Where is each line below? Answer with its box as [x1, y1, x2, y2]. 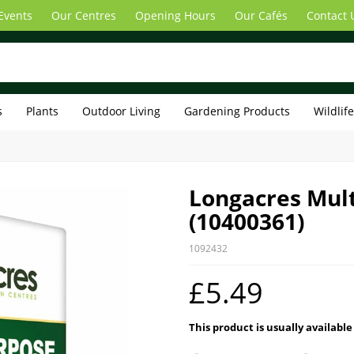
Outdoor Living [82, 104, 160, 119]
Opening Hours [135, 8, 216, 23]
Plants [26, 104, 58, 119]
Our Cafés [235, 8, 288, 23]
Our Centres [51, 8, 116, 23]
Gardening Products [184, 104, 290, 119]
